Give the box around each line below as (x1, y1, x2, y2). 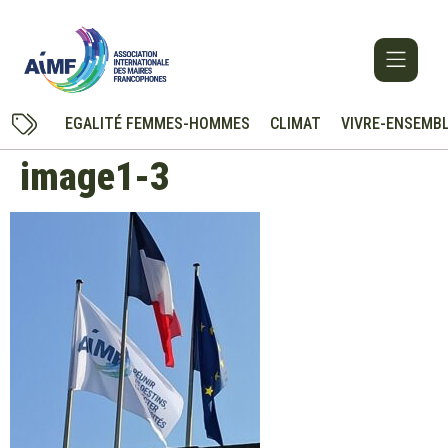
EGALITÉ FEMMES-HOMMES (64, 114, 250, 134)
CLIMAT (269, 114, 321, 134)
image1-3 (20, 155, 169, 200)
